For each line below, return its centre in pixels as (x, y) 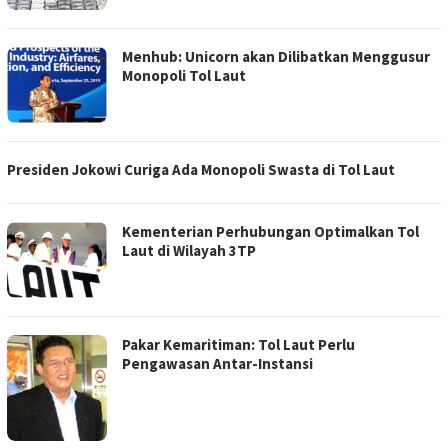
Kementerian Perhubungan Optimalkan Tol (270, 231)
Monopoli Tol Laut (184, 75)
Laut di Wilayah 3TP (189, 250)
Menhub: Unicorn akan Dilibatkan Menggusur (276, 56)
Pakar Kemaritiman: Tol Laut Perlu (238, 344)
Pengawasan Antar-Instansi (217, 363)
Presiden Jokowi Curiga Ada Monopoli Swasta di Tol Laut (201, 169)
